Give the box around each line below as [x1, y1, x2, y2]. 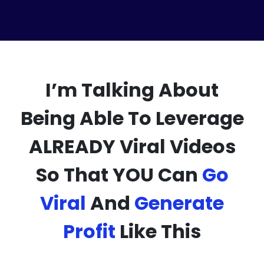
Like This [115, 217, 201, 245]
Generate [134, 189, 224, 216]
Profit [63, 217, 115, 245]
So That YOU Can [35, 161, 202, 188]
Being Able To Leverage [20, 104, 244, 131]
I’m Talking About [45, 76, 219, 103]
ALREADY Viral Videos [28, 133, 236, 160]
